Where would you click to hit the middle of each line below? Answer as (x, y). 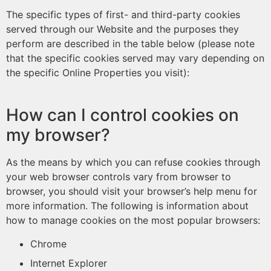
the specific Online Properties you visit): (98, 73)
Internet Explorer (69, 263)
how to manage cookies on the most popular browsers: (133, 220)
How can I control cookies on (122, 115)
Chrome (48, 244)
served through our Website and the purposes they (122, 29)
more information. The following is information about (127, 206)
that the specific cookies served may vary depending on (135, 58)
